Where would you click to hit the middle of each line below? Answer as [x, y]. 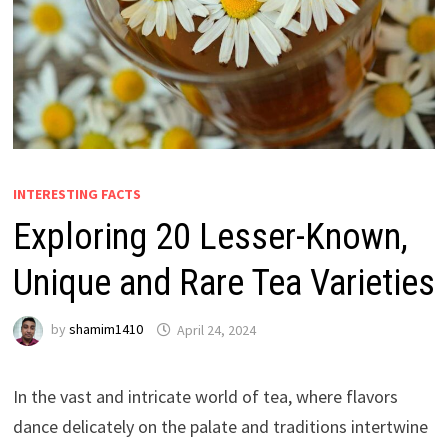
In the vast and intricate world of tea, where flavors [205, 397]
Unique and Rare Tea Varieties [223, 283]
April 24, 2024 [216, 329]
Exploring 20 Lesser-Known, [210, 237]
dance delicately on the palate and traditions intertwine [220, 427]
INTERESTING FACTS [76, 194]
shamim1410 [105, 329]
